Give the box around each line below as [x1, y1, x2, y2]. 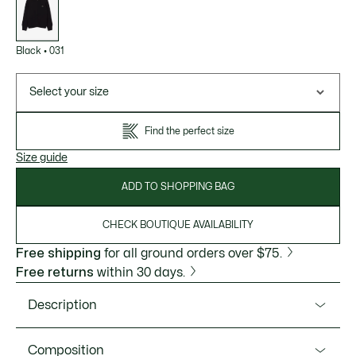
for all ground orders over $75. [101, 247, 282, 260]
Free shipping [16, 247, 101, 260]
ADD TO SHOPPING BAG [122, 182, 234, 192]
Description [28, 299, 97, 311]
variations [16, 3, 52, 11]
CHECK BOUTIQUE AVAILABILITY [103, 220, 253, 230]
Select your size [29, 87, 109, 97]
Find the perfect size [144, 126, 234, 136]
